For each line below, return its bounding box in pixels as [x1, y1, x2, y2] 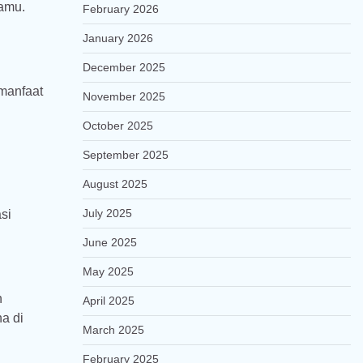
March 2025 [82, 323, 144, 336]
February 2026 [82, 2, 159, 15]
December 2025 [82, 61, 165, 74]
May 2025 [82, 265, 134, 278]
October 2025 [82, 119, 153, 132]
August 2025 [82, 177, 147, 190]
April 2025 [82, 294, 135, 307]
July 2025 [82, 207, 132, 220]
